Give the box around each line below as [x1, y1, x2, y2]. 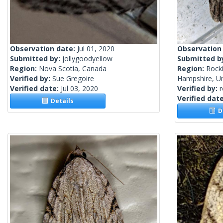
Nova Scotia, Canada [39, 64, 107, 74]
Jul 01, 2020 [77, 44, 114, 54]
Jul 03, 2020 [61, 84, 98, 94]
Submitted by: [10, 54, 62, 64]
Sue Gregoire [52, 74, 94, 84]
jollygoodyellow [62, 54, 112, 64]
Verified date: [10, 84, 61, 94]
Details [48, 97, 74, 106]
